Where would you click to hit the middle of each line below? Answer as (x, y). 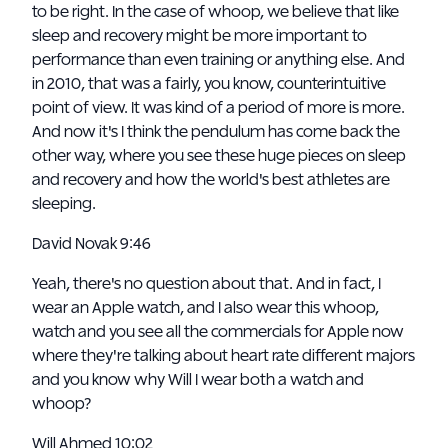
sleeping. (64, 204)
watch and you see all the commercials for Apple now (218, 332)
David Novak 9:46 (93, 244)
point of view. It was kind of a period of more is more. (218, 108)
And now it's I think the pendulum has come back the (216, 132)
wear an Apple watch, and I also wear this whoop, (205, 308)
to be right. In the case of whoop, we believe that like (215, 12)
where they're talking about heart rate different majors (223, 356)
